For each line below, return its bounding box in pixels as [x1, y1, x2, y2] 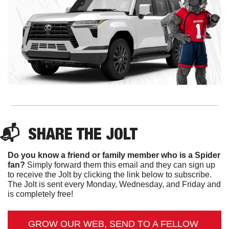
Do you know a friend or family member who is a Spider [8, 151, 220, 160]
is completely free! [8, 190, 73, 199]
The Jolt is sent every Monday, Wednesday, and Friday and [8, 180, 221, 189]
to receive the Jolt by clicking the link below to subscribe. [8, 170, 212, 179]
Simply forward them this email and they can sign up [25, 161, 215, 170]
